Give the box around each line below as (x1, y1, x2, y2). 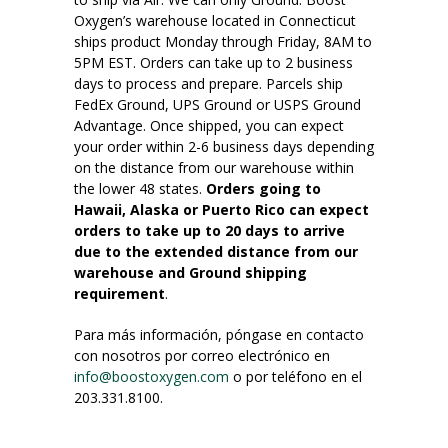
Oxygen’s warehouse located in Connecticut (74, 10, 356, 30)
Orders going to (206, 178, 321, 198)
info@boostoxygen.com (74, 366, 229, 386)
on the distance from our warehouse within (74, 157, 354, 177)
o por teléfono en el (229, 366, 362, 386)
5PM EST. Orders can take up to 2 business (74, 52, 353, 72)
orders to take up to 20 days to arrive (74, 220, 345, 240)
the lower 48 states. (74, 178, 206, 198)
